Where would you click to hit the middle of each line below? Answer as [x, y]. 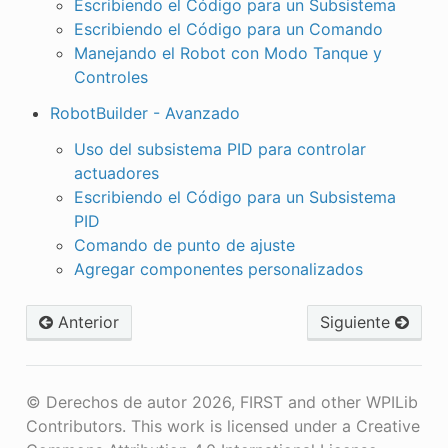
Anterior [85, 321]
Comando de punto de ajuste [184, 244]
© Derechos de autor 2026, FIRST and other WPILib [221, 401]
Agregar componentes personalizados [218, 268]
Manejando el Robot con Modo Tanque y [227, 52]
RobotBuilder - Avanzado [144, 112]
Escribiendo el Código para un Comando [228, 28]
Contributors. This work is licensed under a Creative [222, 425]
